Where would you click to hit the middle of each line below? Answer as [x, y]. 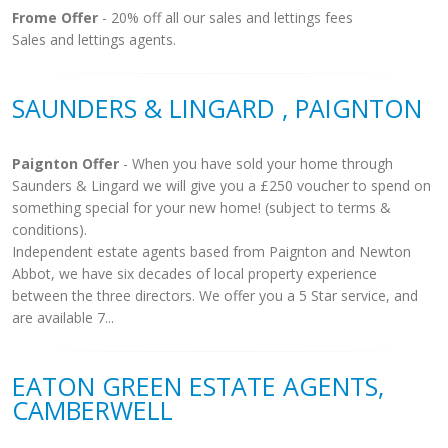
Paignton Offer [65, 163]
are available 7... [63, 317]
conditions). [49, 229]
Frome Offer [55, 17]
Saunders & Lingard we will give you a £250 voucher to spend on [221, 185]
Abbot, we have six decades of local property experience [194, 273]
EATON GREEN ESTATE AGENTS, [198, 386]
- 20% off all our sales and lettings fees [225, 17]
